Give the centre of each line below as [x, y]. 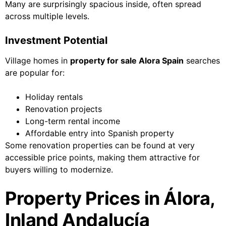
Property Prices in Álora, [110, 199]
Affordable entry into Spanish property [100, 133]
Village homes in [38, 61]
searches [202, 61]
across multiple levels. [47, 16]
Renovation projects [64, 109]
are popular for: [35, 73]
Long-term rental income [73, 121]
